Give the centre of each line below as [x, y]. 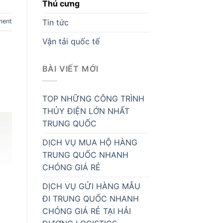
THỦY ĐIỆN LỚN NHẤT [86, 111]
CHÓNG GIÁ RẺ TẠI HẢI [86, 211]
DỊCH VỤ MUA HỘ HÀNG [90, 143]
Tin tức [55, 22]
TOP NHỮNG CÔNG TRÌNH [93, 99]
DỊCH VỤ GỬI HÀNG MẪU [91, 186]
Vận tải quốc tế [71, 41]
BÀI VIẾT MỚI [70, 68]
